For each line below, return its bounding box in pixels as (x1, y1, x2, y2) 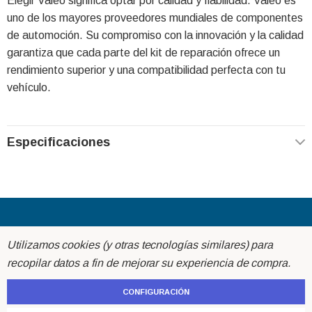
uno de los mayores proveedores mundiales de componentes (7, 11, 303, 24)
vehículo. (7, 81, 51, 93)
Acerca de (7, 231, 68, 244)
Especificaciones (7, 134, 110, 149)
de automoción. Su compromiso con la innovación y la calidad (7, 29, 304, 41)
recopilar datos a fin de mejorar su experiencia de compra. (7, 257, 291, 269)
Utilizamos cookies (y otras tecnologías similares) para (7, 239, 274, 251)
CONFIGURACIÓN (123, 288, 189, 296)
